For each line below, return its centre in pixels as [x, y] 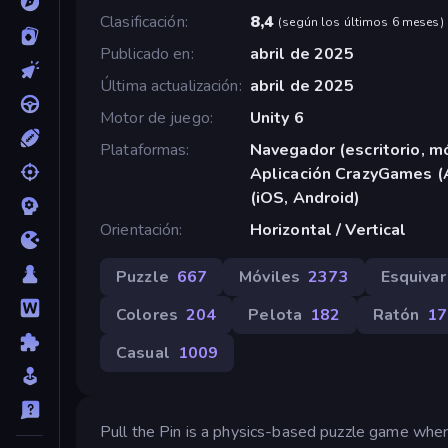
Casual [143, 352]
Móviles [270, 276]
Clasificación [142, 21]
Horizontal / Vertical [328, 229]
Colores [147, 314]
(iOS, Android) [305, 197]
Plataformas [143, 149]
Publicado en [145, 53]
